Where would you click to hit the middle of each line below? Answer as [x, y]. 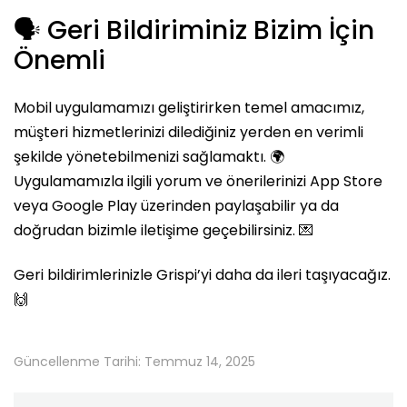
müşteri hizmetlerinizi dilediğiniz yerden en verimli [189, 132]
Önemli [60, 60]
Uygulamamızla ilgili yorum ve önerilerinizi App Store [198, 181]
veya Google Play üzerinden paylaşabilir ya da [176, 206]
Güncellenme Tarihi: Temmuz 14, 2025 [134, 362]
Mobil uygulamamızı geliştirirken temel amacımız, [189, 108]
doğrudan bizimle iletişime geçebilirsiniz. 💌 [164, 230]
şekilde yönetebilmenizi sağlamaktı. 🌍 [149, 157]
